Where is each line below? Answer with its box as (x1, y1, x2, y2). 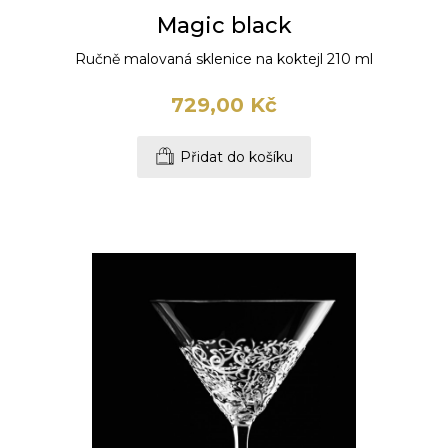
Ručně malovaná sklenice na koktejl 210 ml (75, 50, 373, 69)
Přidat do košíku (180, 148, 293, 167)
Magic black (156, 12, 292, 40)
